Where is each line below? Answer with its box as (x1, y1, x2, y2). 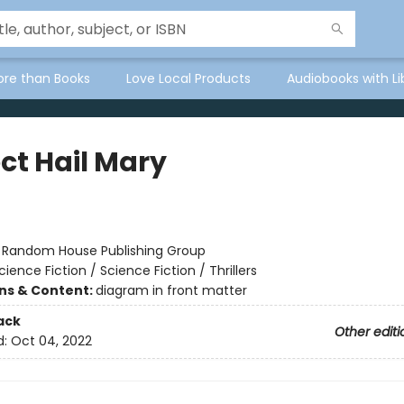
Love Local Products (126, 69, 251, 87)
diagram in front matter (95, 281, 247, 299)
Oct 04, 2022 (10, 332, 92, 351)
